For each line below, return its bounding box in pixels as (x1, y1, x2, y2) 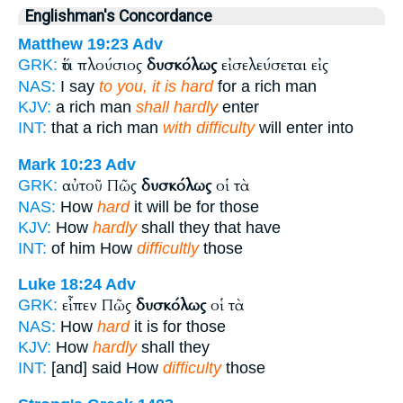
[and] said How (47, 359, 163, 378)
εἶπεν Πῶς (62, 295, 136, 317)
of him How (47, 238, 137, 257)
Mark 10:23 (18, 155, 102, 174)
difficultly (137, 238, 199, 257)
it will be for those (130, 197, 259, 216)
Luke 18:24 (18, 275, 102, 294)
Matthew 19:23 (18, 35, 129, 54)
